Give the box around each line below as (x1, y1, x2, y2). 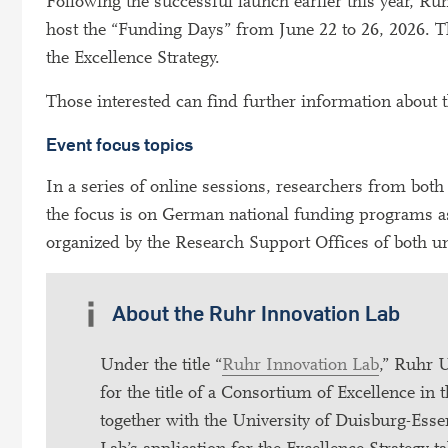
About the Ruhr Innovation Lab (111, 300, 400, 327)
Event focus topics (46, 133, 193, 156)
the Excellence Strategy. (46, 47, 220, 68)
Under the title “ (100, 353, 222, 375)
